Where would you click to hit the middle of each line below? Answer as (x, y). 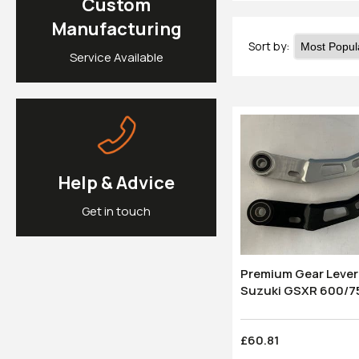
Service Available (116, 57)
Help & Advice (116, 182)
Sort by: (269, 46)
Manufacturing (116, 28)
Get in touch (116, 211)
